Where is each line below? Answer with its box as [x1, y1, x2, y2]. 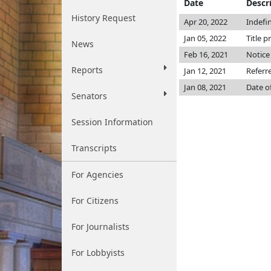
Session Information [71, 116, 153, 128]
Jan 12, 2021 [184, 65, 226, 76]
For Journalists [71, 221, 129, 232]
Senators [71, 90, 107, 102]
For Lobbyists [71, 247, 125, 258]
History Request [71, 12, 135, 24]
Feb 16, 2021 [184, 49, 228, 60]
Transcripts [71, 142, 117, 154]
